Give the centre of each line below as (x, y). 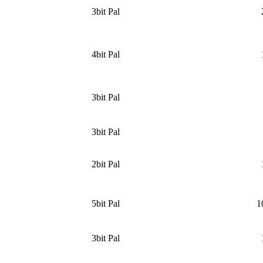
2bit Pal (106, 164)
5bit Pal (106, 203)
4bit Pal (106, 54)
